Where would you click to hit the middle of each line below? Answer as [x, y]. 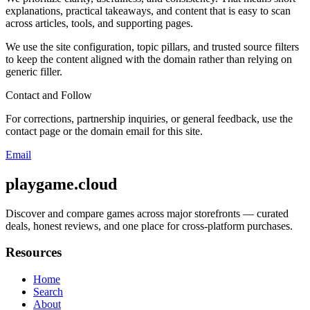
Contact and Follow [49, 95]
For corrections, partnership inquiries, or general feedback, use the [149, 118]
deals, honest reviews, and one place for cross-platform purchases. [149, 226]
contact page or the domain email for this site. [104, 131]
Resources [34, 253]
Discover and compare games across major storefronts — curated [147, 213]
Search [48, 292]
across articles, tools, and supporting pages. [99, 23]
